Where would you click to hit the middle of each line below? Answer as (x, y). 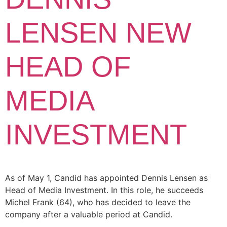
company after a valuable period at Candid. (89, 214)
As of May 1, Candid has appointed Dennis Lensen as (106, 178)
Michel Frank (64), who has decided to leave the (98, 202)
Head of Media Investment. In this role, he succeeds (104, 190)
